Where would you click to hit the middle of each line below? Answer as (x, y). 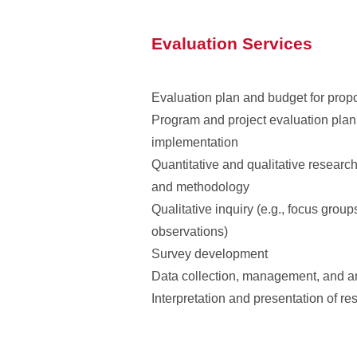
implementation (195, 142)
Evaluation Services (232, 43)
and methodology (200, 187)
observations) (190, 231)
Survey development (210, 254)
